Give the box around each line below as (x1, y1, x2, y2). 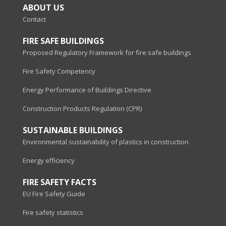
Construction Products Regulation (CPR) (23, 104, 142, 114)
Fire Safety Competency (23, 67, 95, 76)
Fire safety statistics (23, 208, 83, 217)
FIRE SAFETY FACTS (23, 177, 96, 188)
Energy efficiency (23, 156, 75, 165)
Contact (23, 15, 46, 24)
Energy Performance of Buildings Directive (23, 85, 151, 95)
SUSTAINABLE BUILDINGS (23, 125, 123, 136)
